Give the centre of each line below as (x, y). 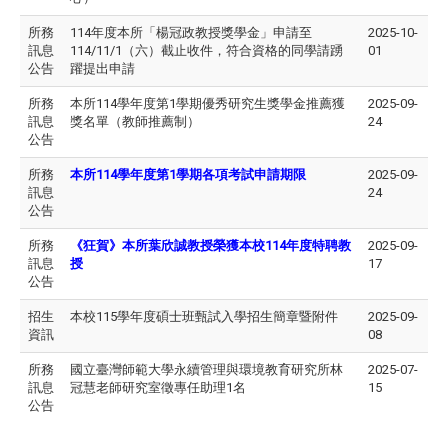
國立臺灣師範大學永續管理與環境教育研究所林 (206, 370)
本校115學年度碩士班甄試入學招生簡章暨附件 (204, 317)
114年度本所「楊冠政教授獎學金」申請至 (191, 33)
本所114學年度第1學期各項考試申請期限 (188, 175)
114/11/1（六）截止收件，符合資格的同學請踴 (206, 51)
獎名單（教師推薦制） (135, 122)
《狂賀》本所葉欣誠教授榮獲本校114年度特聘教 (210, 246)
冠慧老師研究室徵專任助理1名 (158, 388)
